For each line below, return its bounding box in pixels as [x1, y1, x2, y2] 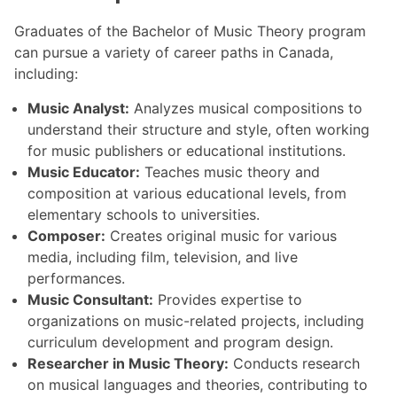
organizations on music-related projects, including [27, 312, 364, 331]
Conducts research [229, 354, 360, 373]
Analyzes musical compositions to [129, 99, 362, 118]
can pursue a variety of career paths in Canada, [14, 43, 333, 62]
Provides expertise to [153, 291, 302, 309]
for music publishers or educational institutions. [27, 142, 346, 160]
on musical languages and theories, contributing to [27, 376, 368, 394]
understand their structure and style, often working [27, 121, 370, 139]
